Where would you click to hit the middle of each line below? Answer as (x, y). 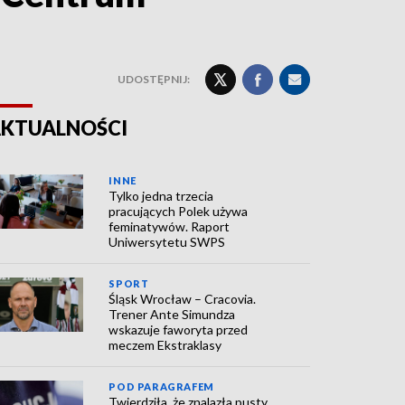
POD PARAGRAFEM (161, 386)
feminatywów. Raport (170, 226)
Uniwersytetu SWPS (167, 242)
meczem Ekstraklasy (165, 345)
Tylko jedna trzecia (161, 196)
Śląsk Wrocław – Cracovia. (183, 299)
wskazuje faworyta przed (179, 330)
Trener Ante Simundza (172, 314)
